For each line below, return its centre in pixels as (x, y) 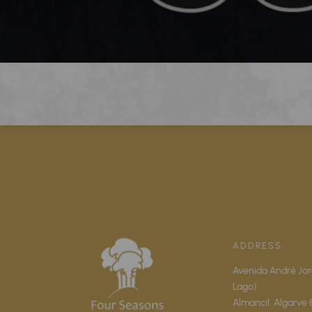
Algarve (290, 302)
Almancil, (253, 302)
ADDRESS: (258, 245)
